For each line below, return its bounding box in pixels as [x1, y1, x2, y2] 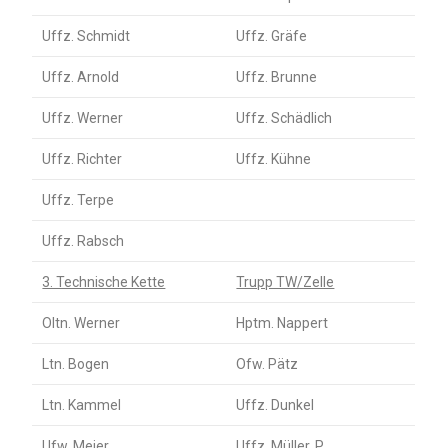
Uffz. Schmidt [42, 28, 131, 45]
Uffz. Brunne [236, 69, 318, 86]
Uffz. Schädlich [236, 110, 333, 127]
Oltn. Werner [42, 315, 121, 332]
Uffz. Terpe [42, 192, 115, 209]
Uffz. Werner [42, 110, 124, 127]
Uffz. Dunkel [236, 397, 315, 414]
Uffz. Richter [42, 151, 123, 168]
